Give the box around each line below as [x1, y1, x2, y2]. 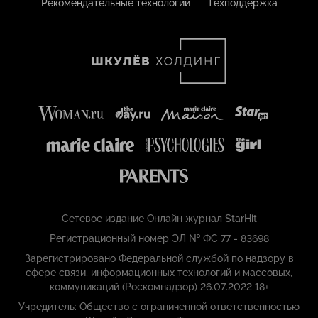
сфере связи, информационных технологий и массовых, [26, 267, 292, 279]
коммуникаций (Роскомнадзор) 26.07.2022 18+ [49, 281, 269, 293]
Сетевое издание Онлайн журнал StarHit [61, 213, 257, 225]
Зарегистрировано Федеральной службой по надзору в [24, 253, 294, 265]
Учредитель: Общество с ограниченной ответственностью [18, 301, 300, 313]
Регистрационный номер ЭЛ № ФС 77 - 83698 [49, 233, 269, 245]
